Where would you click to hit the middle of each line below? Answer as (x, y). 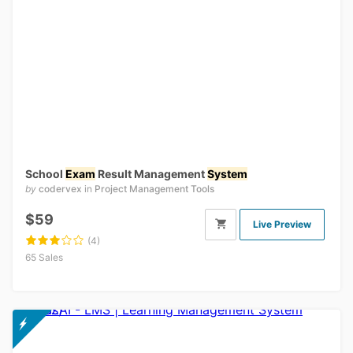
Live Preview (282, 225)
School (45, 174)
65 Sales (44, 258)
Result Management (151, 174)
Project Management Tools (154, 189)
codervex (60, 189)
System (227, 174)
